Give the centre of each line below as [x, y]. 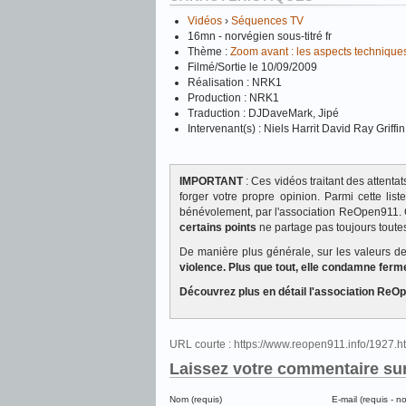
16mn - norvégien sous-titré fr [260, 36]
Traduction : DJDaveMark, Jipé [263, 113]
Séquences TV [267, 21]
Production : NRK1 [233, 98]
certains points [218, 227]
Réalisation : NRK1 [235, 82]
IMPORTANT [211, 181]
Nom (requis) [196, 399]
